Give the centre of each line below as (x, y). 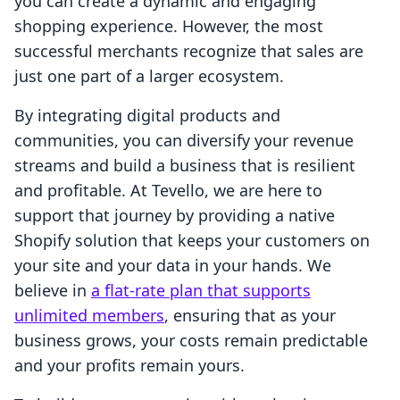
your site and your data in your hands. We (173, 266)
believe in (53, 291)
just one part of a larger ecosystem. (149, 76)
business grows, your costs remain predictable (191, 341)
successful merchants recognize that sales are (189, 51)
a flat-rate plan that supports (201, 291)
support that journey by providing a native (175, 216)
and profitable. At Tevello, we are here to (168, 191)
